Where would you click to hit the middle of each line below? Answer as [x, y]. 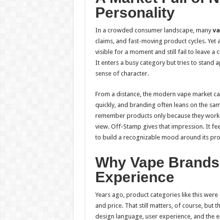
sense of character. [122, 73]
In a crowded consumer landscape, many [154, 30]
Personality [135, 13]
